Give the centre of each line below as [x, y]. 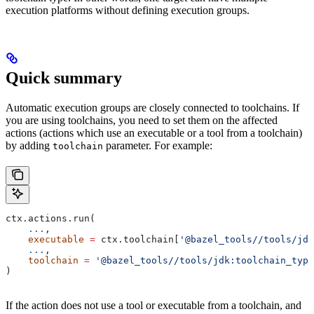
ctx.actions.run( [50, 219]
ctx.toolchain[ [137, 240]
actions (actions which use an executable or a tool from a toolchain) [154, 133]
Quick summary [64, 78]
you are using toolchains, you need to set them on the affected [142, 121]
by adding [29, 146]
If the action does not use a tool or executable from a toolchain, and [153, 306]
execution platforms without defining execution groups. [128, 11]
